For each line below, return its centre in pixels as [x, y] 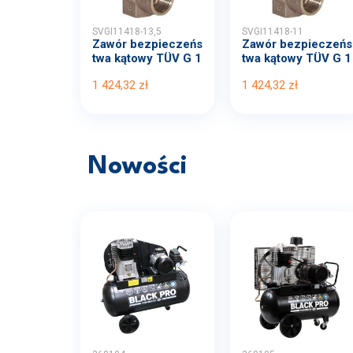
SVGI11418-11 [273, 31]
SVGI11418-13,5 [127, 31]
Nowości [138, 166]
